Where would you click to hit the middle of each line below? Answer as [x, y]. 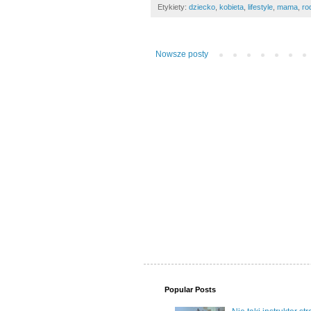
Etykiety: [173, 7]
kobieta [232, 7]
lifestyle [260, 7]
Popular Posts [190, 289]
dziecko [202, 7]
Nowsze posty [182, 54]
